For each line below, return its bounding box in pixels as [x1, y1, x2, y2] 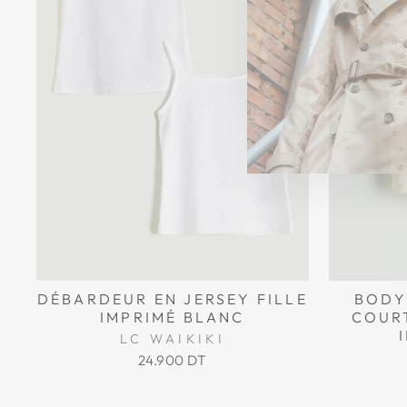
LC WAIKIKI [119, 331, 225, 347]
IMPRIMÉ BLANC [99, 308, 245, 326]
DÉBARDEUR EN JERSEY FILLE [36, 290, 308, 308]
